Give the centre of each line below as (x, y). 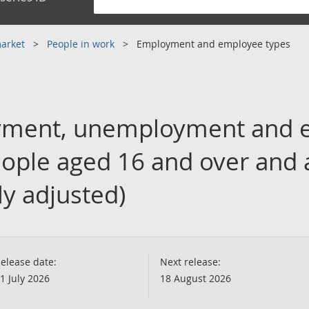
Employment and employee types (213, 44)
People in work (82, 44)
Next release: (190, 262)
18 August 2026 (196, 278)
